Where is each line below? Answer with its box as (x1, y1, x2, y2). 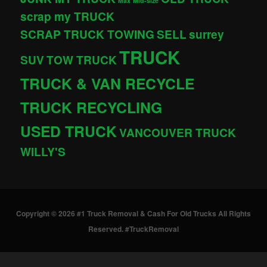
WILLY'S (20, 143, 66, 160)
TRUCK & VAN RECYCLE (20, 72, 195, 94)
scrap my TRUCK (20, 8, 115, 24)
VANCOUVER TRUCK (119, 124, 237, 141)
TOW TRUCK (46, 51, 117, 68)
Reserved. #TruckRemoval (88, 223, 179, 234)
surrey (189, 26, 225, 42)
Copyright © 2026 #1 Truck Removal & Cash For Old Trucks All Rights (16, 207, 251, 219)
